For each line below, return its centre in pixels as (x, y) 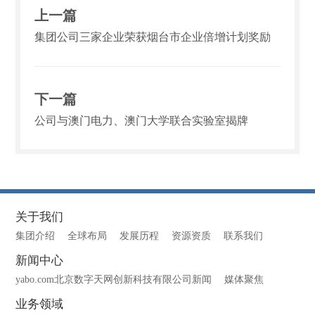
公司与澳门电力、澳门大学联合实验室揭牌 (142, 121)
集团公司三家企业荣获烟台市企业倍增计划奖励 (153, 37)
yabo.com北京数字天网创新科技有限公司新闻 (114, 280)
